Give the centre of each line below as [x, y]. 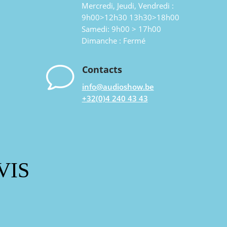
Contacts [102, 70]
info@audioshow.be [118, 87]
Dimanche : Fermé [113, 41]
